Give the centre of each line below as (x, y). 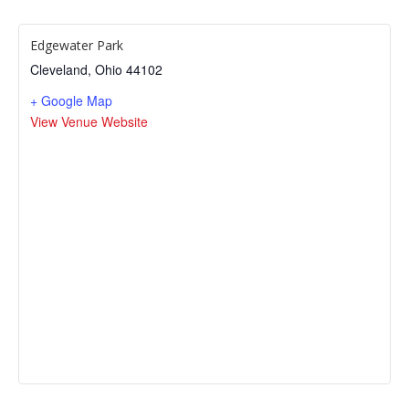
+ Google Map (71, 100)
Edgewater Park (77, 45)
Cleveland (59, 69)
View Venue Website (89, 121)
